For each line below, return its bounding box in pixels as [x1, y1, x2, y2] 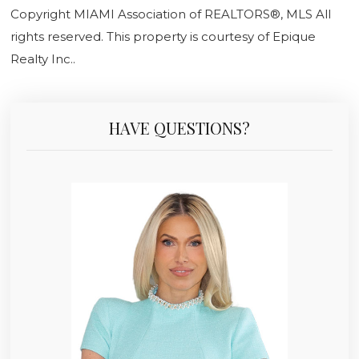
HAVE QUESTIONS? [109, 116, 250, 139]
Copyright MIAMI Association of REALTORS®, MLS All [10, 6, 331, 22]
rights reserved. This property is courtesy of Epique [10, 28, 316, 44]
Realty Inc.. [10, 50, 75, 67]
